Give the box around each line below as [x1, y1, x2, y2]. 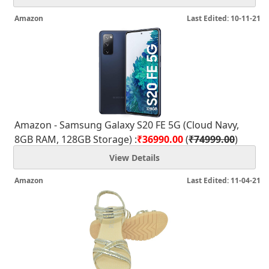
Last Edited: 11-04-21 [187, 175, 261, 186]
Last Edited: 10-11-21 [187, 13, 261, 23]
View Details [109, 152, 160, 163]
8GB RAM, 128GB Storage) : [14, 133, 137, 146]
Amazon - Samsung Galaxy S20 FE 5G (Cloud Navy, [14, 118, 239, 131]
